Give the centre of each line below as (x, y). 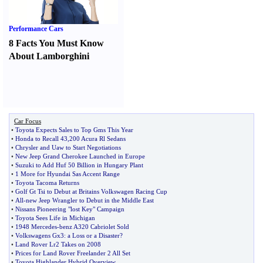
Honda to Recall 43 (41, 139)
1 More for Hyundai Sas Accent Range (68, 174)
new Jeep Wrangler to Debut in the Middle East (90, 200)
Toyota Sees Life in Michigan (55, 218)
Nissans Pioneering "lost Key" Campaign (70, 209)
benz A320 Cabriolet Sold (94, 227)
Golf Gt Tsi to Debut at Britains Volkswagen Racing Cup (91, 191)
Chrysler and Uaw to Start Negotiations (68, 147)
